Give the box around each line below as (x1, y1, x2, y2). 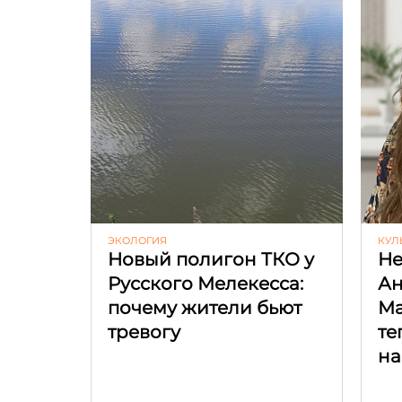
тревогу (108, 320, 180, 343)
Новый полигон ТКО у (108, 248, 314, 270)
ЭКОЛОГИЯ (108, 233, 167, 247)
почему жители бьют (108, 296, 301, 319)
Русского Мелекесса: (108, 272, 303, 294)
